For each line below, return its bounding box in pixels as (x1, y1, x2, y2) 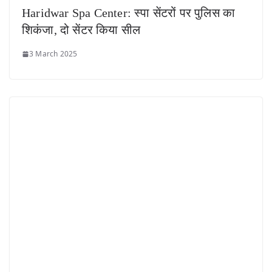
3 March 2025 (29, 49, 78, 59)
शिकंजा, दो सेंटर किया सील (22, 23, 141, 37)
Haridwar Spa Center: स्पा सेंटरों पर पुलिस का (22, 6, 236, 20)
